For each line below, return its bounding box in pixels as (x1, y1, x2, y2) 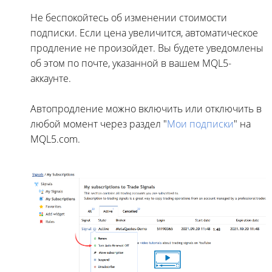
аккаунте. (30, 72, 71, 86)
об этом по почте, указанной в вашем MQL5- (30, 56, 231, 70)
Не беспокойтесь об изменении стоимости (30, 11, 227, 25)
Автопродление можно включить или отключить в (30, 102, 262, 116)
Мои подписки (167, 117, 234, 131)
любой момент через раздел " (30, 117, 167, 131)
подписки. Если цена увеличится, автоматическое (30, 26, 258, 40)
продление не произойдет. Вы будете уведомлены (30, 41, 263, 55)
